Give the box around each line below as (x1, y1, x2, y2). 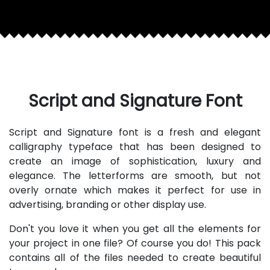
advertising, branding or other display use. (9, 198, 206, 212)
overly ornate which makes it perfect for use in (9, 183, 261, 198)
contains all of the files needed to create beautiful (9, 251, 261, 265)
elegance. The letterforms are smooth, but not (9, 169, 261, 183)
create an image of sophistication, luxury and (9, 154, 261, 169)
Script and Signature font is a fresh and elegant (9, 125, 261, 140)
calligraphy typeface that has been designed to (9, 140, 261, 154)
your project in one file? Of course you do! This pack (9, 236, 261, 251)
